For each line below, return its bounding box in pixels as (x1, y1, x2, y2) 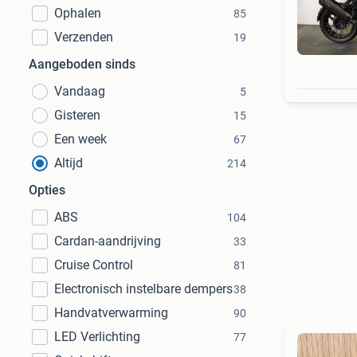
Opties (29, 182, 65, 198)
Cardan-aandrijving (54, 233, 161, 249)
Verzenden (54, 29, 113, 45)
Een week (54, 131, 107, 147)
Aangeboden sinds (29, 57, 135, 72)
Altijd (54, 155, 83, 171)
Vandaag (54, 84, 105, 99)
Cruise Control (54, 257, 133, 273)
